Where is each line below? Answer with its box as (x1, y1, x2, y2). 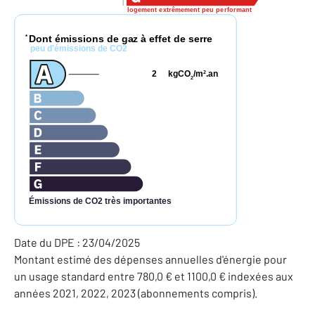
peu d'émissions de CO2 (30, 44, 127, 54)
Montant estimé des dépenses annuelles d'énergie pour (14, 252, 287, 266)
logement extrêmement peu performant (127, 6, 252, 13)
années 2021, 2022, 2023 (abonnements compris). (14, 286, 257, 300)
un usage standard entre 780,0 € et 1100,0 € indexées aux (14, 269, 293, 283)
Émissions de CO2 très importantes (28, 195, 172, 207)
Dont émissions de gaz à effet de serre (28, 32, 213, 44)
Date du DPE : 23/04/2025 (14, 236, 140, 250)
